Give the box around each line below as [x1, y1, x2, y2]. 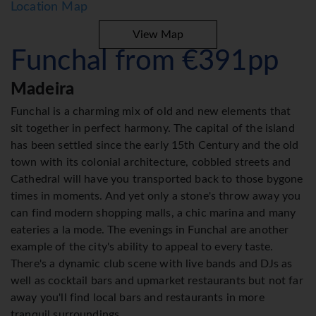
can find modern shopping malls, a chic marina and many [11, 207, 296, 219]
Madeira [11, 81, 75, 99]
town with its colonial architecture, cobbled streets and [11, 157, 291, 169]
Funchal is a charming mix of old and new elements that [11, 106, 291, 118]
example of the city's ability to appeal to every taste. [11, 241, 274, 253]
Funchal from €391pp [11, 47, 279, 76]
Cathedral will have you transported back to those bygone [11, 174, 303, 186]
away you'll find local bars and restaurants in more [11, 292, 265, 304]
